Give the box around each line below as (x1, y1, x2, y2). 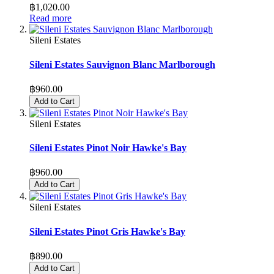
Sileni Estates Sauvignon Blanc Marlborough (29, 59, 215, 70)
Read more (29, 13, 72, 24)
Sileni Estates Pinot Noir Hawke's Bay (29, 143, 187, 154)
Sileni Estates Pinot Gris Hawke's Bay (29, 226, 185, 237)
